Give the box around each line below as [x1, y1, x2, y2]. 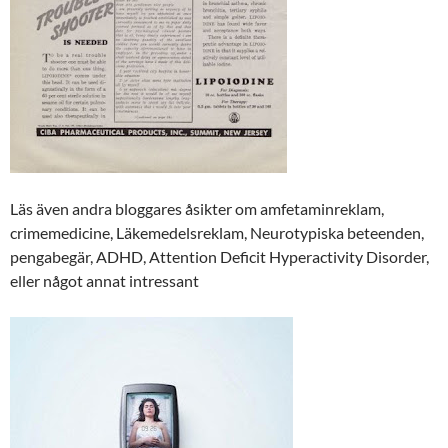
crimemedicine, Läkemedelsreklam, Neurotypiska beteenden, [10, 222, 424, 242]
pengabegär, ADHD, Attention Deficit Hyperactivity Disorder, [10, 246, 429, 266]
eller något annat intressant [10, 270, 199, 290]
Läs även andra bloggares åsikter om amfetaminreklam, [10, 198, 384, 218]
